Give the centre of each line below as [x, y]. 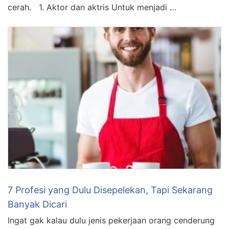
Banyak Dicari [37, 204]
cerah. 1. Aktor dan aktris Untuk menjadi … [92, 7]
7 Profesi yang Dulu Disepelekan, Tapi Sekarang [110, 190]
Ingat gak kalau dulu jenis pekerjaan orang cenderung [111, 221]
